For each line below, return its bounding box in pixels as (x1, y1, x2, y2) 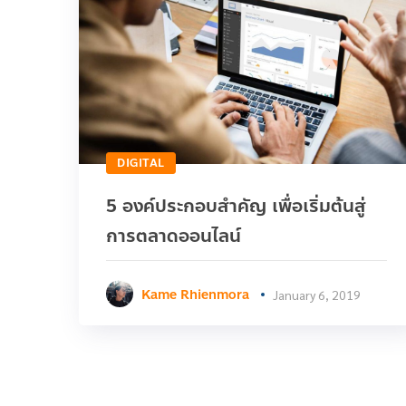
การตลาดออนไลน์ (106, 221, 241, 250)
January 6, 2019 (273, 285, 361, 303)
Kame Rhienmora (141, 285, 249, 304)
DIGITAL (117, 154, 165, 171)
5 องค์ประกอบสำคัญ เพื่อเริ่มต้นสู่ (106, 191, 366, 220)
